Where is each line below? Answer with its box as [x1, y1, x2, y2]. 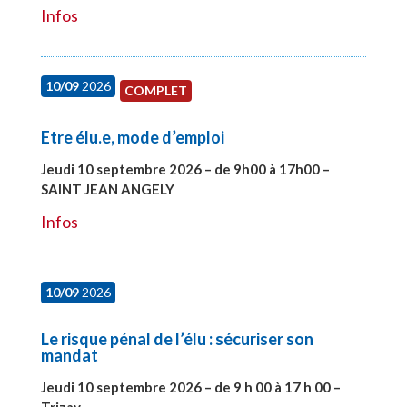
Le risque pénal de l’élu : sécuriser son [40, 328, 313, 349]
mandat [40, 344, 98, 365]
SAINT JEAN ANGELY [40, 180, 177, 197]
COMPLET [124, 82, 187, 98]
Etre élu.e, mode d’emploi [40, 126, 224, 147]
